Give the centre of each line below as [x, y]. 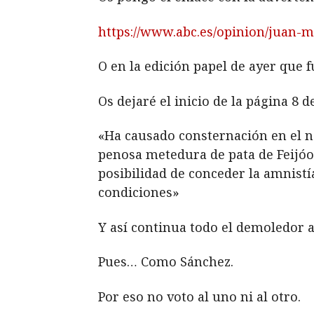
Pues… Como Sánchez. [166, 261]
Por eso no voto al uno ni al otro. [199, 296]
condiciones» [139, 192]
